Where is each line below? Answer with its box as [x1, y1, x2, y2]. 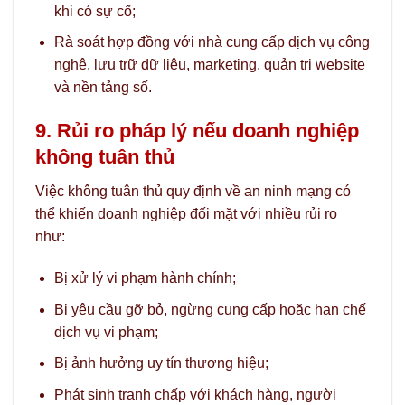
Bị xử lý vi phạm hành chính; [53, 269, 236, 286]
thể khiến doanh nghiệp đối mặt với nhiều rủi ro [35, 206, 337, 222]
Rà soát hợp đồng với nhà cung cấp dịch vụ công [53, 34, 370, 51]
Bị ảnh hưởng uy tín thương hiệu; [53, 355, 268, 372]
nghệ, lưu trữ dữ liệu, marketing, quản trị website [53, 57, 365, 73]
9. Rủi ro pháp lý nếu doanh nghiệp [35, 118, 359, 142]
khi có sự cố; [53, 3, 136, 19]
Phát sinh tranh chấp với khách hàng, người [53, 386, 336, 402]
